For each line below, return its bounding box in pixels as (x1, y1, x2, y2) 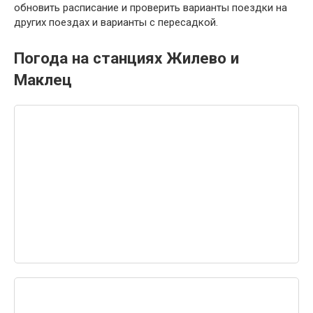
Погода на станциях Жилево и (14, 49, 239, 68)
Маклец (14, 71, 72, 89)
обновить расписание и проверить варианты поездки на (14, 1, 287, 15)
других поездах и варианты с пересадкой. (14, 16, 218, 29)
